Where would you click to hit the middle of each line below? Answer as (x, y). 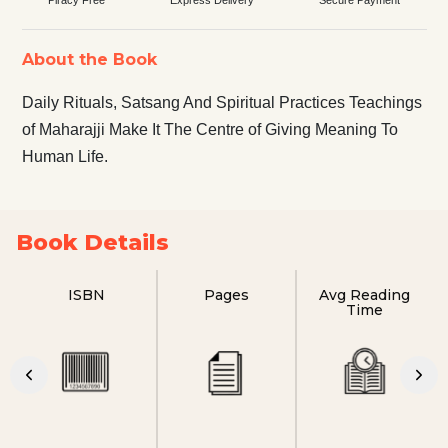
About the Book (89, 59)
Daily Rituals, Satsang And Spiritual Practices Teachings (221, 102)
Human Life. (64, 156)
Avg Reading (365, 294)
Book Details (92, 242)
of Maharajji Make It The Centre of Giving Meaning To (209, 129)
